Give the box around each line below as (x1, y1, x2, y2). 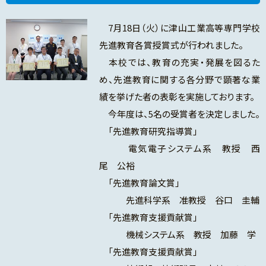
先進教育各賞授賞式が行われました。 (99, 39, 243, 52)
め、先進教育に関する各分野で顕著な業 (99, 73, 260, 86)
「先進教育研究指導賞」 (99, 125, 198, 138)
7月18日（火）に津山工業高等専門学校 (99, 21, 260, 34)
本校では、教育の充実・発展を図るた (99, 56, 260, 69)
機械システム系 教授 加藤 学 (99, 228, 256, 241)
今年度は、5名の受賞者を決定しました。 (99, 107, 260, 121)
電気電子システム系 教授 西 (99, 142, 260, 155)
